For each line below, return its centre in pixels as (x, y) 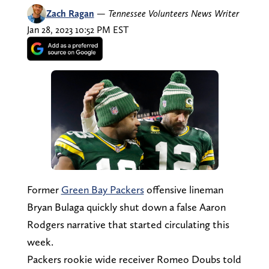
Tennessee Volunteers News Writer (173, 13)
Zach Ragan (70, 13)
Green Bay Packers (102, 189)
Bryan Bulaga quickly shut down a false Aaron (126, 207)
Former (44, 189)
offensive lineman (183, 189)
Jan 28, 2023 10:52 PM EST (77, 29)
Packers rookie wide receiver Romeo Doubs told (134, 259)
